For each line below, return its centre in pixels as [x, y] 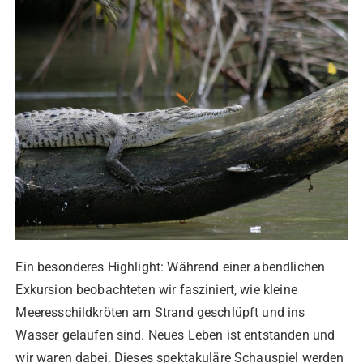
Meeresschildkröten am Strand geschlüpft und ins [160, 313]
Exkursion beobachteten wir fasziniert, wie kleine [156, 290]
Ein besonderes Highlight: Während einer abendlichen [171, 267]
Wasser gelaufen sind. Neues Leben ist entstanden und [175, 335]
